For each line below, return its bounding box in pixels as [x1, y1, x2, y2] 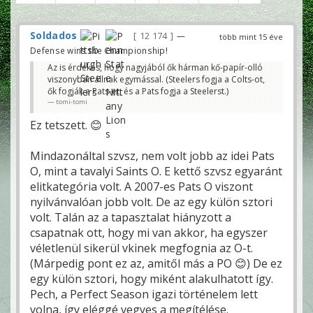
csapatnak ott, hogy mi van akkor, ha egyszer [30, 225, 268, 241]
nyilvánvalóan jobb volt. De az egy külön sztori [30, 194, 272, 210]
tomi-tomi [56, 97, 87, 107]
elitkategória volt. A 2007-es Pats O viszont [30, 179, 253, 195]
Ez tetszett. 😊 [30, 117, 102, 133]
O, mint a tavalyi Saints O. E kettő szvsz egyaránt [30, 163, 282, 180]
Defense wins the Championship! [30, 45, 168, 57]
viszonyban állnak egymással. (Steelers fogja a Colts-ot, [48, 73, 265, 86]
